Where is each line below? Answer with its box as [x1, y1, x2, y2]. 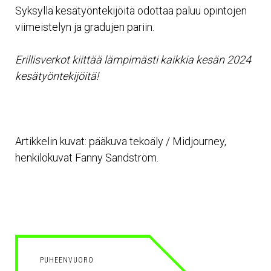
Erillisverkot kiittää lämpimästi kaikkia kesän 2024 [15, 53, 251, 66]
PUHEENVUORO [40, 255, 94, 264]
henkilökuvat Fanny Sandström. [15, 151, 158, 164]
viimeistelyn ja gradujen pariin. [15, 20, 154, 33]
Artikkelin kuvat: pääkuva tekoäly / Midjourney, [15, 134, 226, 148]
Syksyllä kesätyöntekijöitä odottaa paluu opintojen [15, 4, 247, 17]
